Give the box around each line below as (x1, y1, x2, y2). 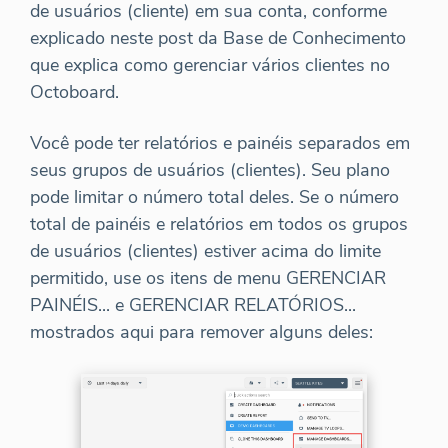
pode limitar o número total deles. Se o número (30, 185, 399, 210)
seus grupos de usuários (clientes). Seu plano (30, 158, 390, 183)
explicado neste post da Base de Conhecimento (30, 26, 406, 51)
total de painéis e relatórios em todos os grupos (30, 212, 408, 237)
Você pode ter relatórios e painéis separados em (30, 131, 410, 156)
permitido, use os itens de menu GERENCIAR (30, 266, 386, 291)
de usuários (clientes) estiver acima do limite (30, 239, 381, 264)
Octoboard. (30, 80, 119, 105)
